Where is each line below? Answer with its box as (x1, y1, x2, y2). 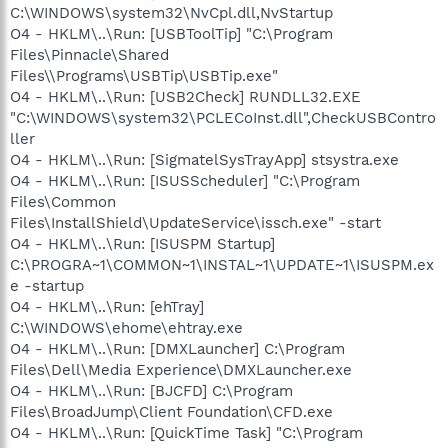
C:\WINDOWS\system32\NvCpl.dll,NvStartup (10, 4, 333, 22)
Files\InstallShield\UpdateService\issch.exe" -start (10, 214, 381, 232)
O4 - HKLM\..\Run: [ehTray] (10, 298, 204, 316)
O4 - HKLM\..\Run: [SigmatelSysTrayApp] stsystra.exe (10, 151, 399, 169)
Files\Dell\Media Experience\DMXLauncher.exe (10, 361, 352, 379)
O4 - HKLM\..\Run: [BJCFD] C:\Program (10, 382, 293, 400)
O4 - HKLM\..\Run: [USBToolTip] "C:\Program (10, 25, 333, 43)
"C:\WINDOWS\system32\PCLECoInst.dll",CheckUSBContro (10, 109, 436, 127)
